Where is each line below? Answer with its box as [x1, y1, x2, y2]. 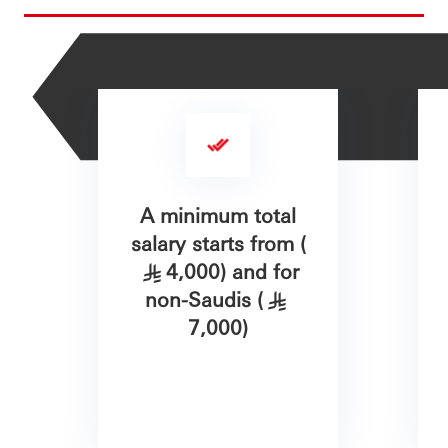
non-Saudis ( [145, 286, 264, 312]
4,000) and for [165, 258, 299, 284]
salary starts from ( [130, 230, 306, 256]
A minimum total [140, 202, 297, 228]
